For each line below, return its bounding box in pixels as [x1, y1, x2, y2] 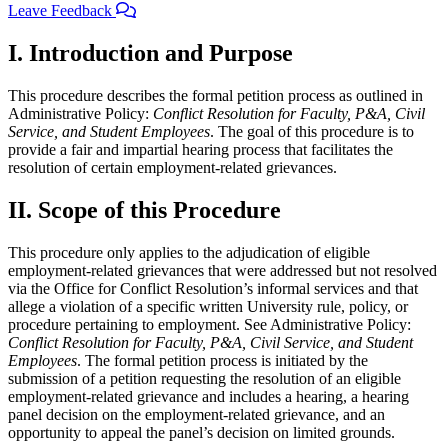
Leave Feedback [8, 2, 116, 20]
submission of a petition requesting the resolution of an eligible [8, 369, 401, 387]
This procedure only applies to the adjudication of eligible [8, 243, 370, 261]
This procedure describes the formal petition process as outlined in [8, 86, 423, 104]
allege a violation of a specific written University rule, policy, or [8, 297, 408, 315]
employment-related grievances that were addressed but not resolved [8, 261, 437, 279]
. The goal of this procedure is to [210, 122, 414, 140]
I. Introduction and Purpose [8, 39, 293, 66]
